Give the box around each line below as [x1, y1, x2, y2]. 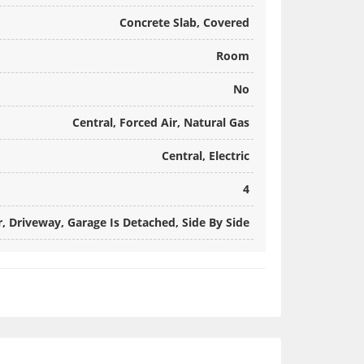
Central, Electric [162, 148, 249, 164]
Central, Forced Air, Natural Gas [72, 115, 249, 131]
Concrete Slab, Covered [119, 15, 249, 31]
